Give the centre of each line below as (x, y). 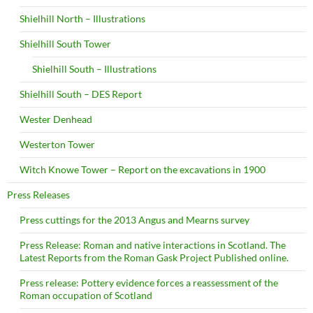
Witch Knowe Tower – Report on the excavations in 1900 (143, 170)
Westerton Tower (57, 145)
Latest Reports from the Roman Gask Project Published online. (154, 258)
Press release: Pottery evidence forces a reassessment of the (149, 283)
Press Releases (38, 195)
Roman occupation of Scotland (86, 296)
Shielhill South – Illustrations (94, 69)
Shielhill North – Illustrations (82, 19)
